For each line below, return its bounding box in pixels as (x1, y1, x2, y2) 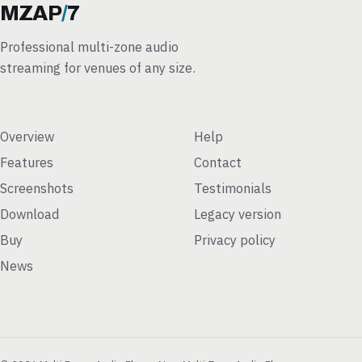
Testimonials (194, 179, 271, 196)
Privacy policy (194, 230, 276, 248)
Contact (194, 153, 242, 170)
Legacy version (194, 204, 281, 222)
